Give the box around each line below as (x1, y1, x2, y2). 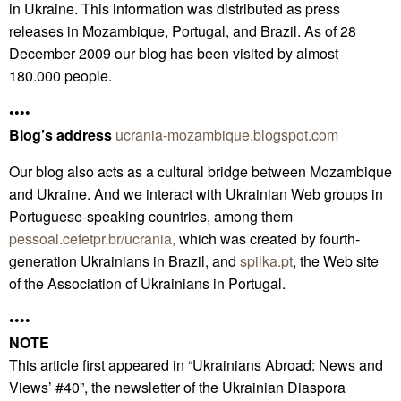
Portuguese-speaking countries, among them (9, 206, 293, 227)
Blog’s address (9, 124, 112, 146)
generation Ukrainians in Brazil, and (9, 251, 240, 272)
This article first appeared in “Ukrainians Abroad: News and (9, 354, 383, 376)
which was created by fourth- (175, 228, 360, 250)
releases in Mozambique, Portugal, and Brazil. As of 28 (9, 21, 356, 42)
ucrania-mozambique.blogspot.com (115, 124, 338, 146)
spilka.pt (240, 251, 293, 272)
